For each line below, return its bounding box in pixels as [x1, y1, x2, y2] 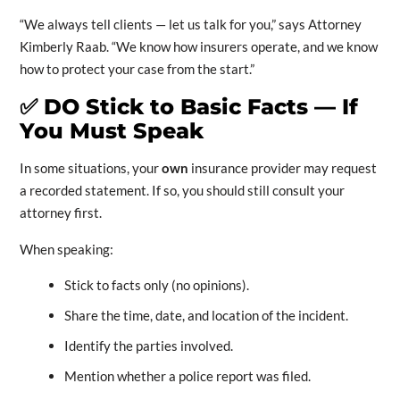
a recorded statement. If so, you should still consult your [19, 182, 345, 199]
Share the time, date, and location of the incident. [63, 307, 348, 324]
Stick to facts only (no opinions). [63, 277, 249, 294]
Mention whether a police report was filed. [63, 368, 311, 385]
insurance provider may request [187, 160, 377, 177]
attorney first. [19, 204, 102, 221]
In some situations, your [19, 160, 162, 177]
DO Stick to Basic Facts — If [37, 94, 358, 121]
